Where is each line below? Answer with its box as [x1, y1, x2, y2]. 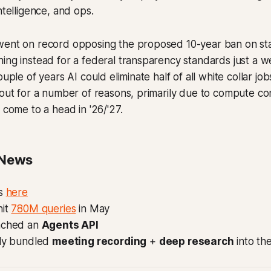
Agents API [41, 219, 99, 231]
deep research [158, 235, 234, 247]
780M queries [11, 203, 76, 215]
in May [76, 203, 110, 215]
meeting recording [52, 235, 147, 247]
